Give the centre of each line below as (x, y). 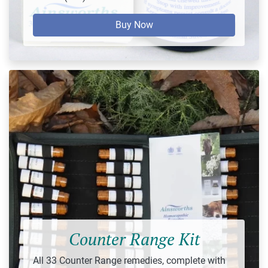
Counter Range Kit (134, 239)
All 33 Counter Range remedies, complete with (129, 261)
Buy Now (134, 25)
